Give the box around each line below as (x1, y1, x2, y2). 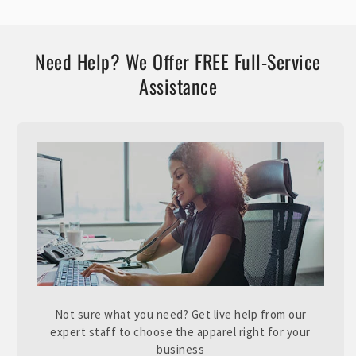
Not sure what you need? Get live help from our (54, 307, 307, 323)
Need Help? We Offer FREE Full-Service (35, 47, 321, 76)
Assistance (139, 72, 217, 101)
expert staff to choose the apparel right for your (50, 324, 311, 340)
